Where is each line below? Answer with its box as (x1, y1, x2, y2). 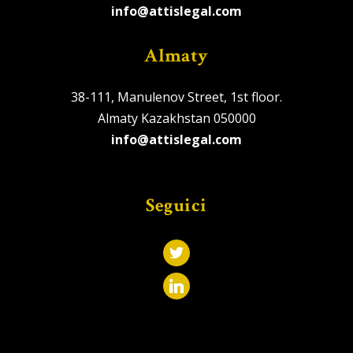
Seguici (146, 192, 207, 217)
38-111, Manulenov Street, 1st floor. (71, 87, 282, 106)
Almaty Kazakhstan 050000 (97, 109, 256, 127)
